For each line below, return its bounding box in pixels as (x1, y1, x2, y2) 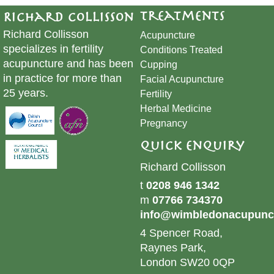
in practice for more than (3, 72, 122, 84)
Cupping (140, 59, 177, 70)
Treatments (140, 8, 224, 21)
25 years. (3, 86, 48, 99)
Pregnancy (140, 117, 187, 128)
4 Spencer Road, (140, 226, 223, 239)
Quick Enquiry (140, 138, 244, 150)
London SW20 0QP (140, 256, 235, 268)
